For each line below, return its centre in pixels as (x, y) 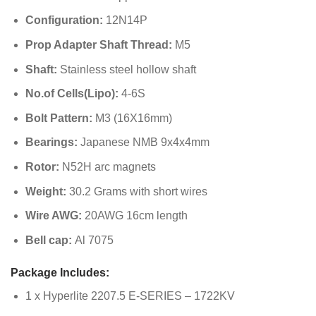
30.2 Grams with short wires (136, 191)
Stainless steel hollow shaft (126, 69)
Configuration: (64, 20)
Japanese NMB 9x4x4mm (143, 142)
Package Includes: (60, 272)
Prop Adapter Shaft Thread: (98, 45)
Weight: (45, 191)
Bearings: (51, 142)
